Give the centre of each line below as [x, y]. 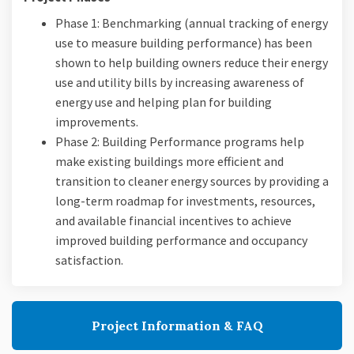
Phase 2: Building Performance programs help [180, 142]
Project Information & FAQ [177, 326]
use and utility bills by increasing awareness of [180, 83]
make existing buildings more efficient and [169, 162]
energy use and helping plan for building [164, 102]
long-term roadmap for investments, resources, [185, 201]
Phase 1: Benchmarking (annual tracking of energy [192, 23]
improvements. [97, 122]
